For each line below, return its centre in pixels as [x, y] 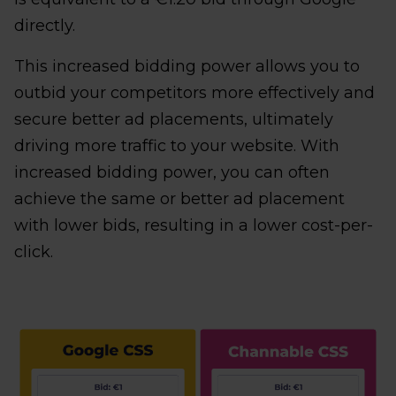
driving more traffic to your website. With [177, 146]
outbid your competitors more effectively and [194, 93]
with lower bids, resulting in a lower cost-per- [194, 225]
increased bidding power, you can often [172, 172]
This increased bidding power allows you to [187, 66]
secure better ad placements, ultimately [174, 119]
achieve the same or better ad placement [179, 199]
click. [34, 252]
